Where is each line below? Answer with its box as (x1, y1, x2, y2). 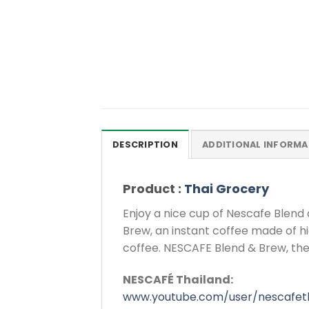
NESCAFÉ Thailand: (123, 272, 233, 288)
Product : (123, 180, 184, 198)
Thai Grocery (184, 180, 269, 198)
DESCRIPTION (112, 139, 178, 151)
